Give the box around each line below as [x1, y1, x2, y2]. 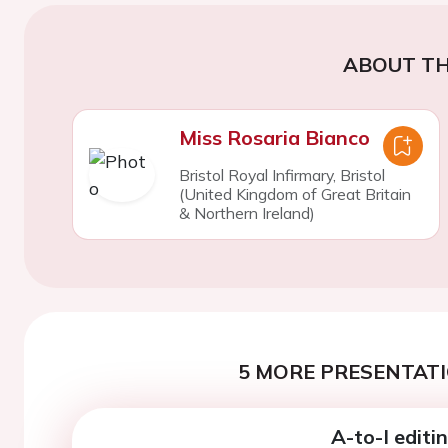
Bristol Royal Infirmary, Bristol [178, 165, 385, 185]
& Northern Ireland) [178, 203, 315, 223]
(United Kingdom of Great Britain [178, 184, 411, 204]
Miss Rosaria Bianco [178, 125, 370, 150]
